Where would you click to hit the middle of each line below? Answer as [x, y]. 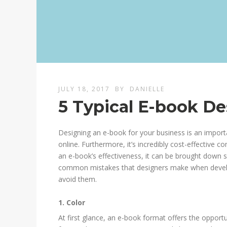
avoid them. [78, 179]
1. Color [72, 203]
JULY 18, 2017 [84, 89]
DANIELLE [147, 89]
